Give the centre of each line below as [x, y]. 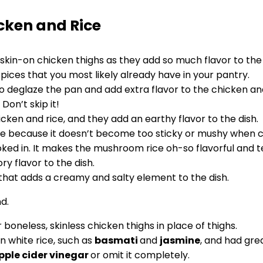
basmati [117, 240]
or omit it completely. [140, 255]
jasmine [180, 240]
